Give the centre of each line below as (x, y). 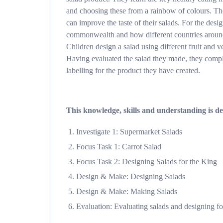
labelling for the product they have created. (133, 70)
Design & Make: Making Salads (127, 191)
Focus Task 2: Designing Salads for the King (147, 162)
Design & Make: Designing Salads (131, 176)
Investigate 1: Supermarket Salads (129, 132)
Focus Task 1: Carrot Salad (119, 147)
